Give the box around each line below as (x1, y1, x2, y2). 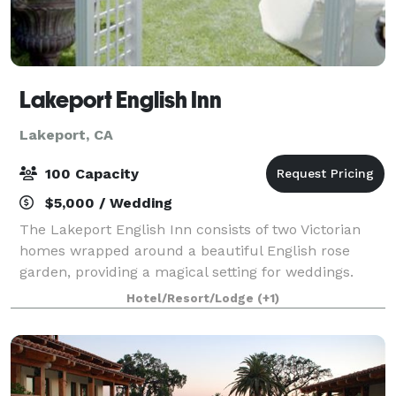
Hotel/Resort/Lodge (126, 291, 257, 305)
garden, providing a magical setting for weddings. (19, 263, 354, 280)
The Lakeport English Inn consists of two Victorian (19, 220, 361, 238)
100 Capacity (41, 164, 139, 182)
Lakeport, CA (19, 126, 113, 143)
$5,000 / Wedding (41, 194, 172, 211)
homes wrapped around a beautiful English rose (19, 241, 350, 259)
